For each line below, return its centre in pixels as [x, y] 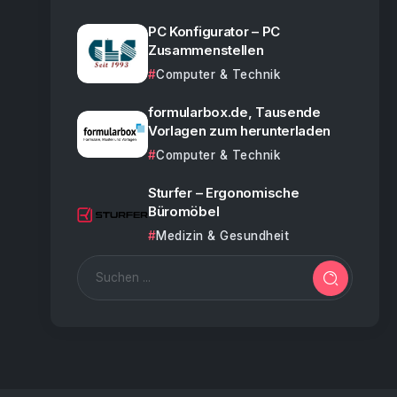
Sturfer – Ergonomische [223, 193]
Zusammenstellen [206, 50]
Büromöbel [183, 211]
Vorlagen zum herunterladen [239, 131]
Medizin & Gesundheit [223, 236]
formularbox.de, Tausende [234, 112]
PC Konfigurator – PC [214, 31]
